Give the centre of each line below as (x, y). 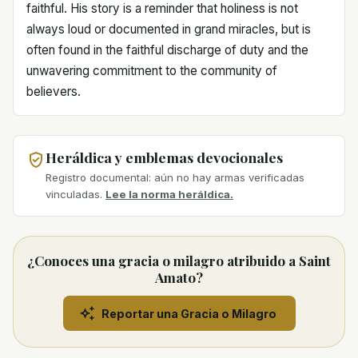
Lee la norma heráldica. (169, 195)
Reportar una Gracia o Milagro (189, 313)
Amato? (179, 278)
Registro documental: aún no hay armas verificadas (175, 178)
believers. (54, 91)
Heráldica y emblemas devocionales (164, 157)
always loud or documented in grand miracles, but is (169, 29)
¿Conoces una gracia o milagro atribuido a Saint (179, 261)
